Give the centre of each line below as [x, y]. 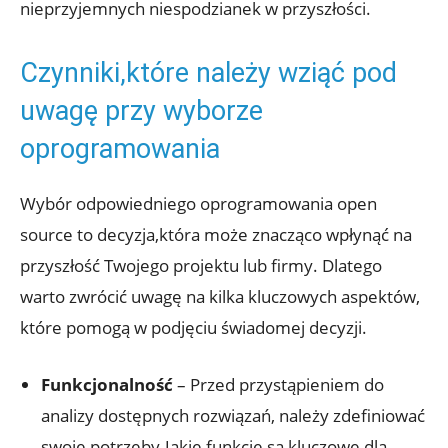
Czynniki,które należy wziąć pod [208, 72]
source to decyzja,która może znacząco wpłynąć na [216, 234]
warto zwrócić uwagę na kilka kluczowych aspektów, [220, 296]
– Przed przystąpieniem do [278, 384]
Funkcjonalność [107, 384]
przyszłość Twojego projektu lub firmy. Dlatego [201, 265]
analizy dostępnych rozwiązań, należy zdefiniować [233, 415]
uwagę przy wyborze [141, 110]
